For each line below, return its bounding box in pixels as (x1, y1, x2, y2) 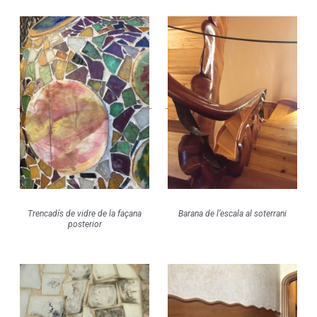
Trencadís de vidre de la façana (28, 209, 142, 219)
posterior (67, 219, 102, 230)
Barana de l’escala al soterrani (178, 209, 287, 219)
